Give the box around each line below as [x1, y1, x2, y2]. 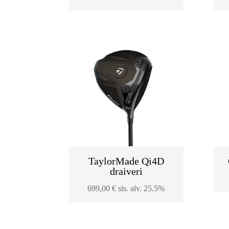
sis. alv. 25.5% [118, 184, 165, 193]
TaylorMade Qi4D [88, 155, 164, 167]
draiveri [109, 165, 143, 177]
